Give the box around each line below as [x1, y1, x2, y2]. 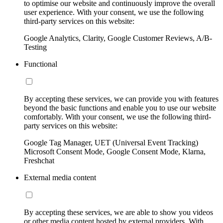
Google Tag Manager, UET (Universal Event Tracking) [24, 138, 198, 147]
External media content [24, 173, 96, 182]
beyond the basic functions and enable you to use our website [24, 103, 216, 112]
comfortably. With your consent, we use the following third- [24, 112, 211, 121]
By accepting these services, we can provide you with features [24, 94, 219, 103]
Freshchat [24, 156, 54, 165]
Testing [24, 42, 47, 51]
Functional [24, 59, 57, 68]
